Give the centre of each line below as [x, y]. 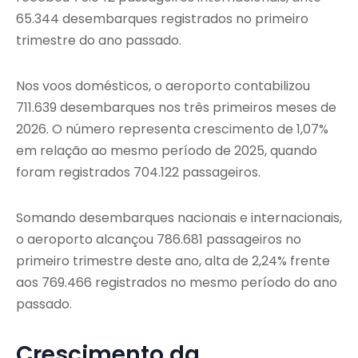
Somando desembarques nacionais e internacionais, [179, 218]
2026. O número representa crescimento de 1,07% [172, 129]
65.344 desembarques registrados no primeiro [162, 19]
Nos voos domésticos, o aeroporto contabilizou [163, 86]
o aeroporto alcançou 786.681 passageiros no [159, 240]
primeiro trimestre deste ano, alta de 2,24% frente [173, 261]
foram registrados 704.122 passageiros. [138, 173]
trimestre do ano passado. [99, 41]
